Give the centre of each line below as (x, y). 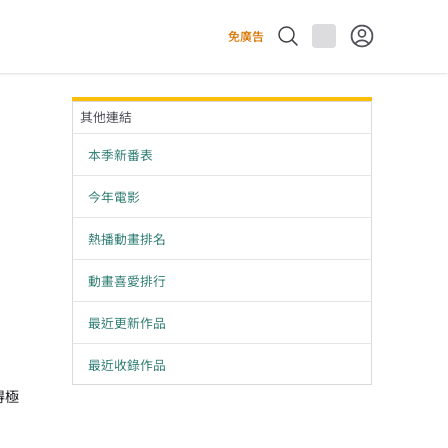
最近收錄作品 (127, 364)
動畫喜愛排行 (127, 280)
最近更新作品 (127, 322)
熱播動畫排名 (127, 238)
